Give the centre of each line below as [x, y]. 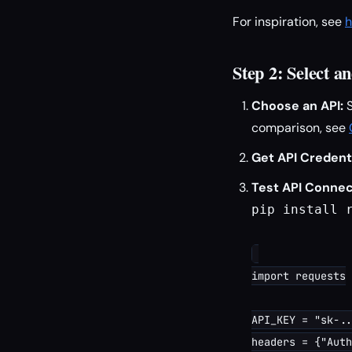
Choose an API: [297, 106]
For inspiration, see [289, 22]
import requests [299, 276]
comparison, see [300, 128]
